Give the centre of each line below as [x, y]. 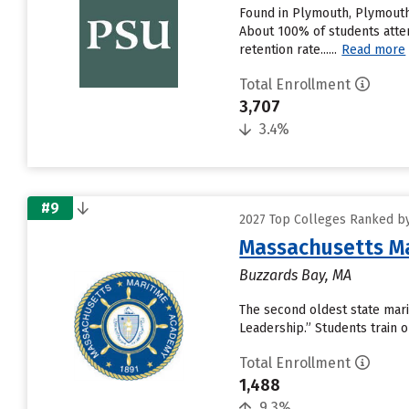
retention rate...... [288, 50]
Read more [374, 50]
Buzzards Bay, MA [296, 275]
